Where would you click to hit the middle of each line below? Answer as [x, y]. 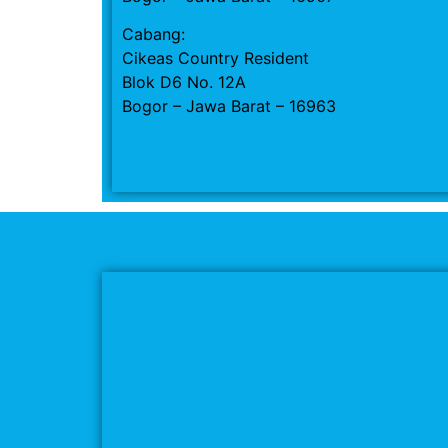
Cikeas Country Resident [215, 57]
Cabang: [153, 33]
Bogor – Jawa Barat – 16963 [229, 105]
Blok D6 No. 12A [184, 81]
